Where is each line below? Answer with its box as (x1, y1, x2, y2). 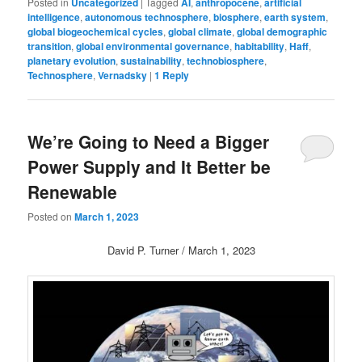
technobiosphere (187, 53, 265, 68)
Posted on (27, 209, 75, 224)
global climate (168, 23, 233, 39)
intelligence (27, 9, 81, 24)
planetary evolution (27, 53, 116, 68)
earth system (264, 9, 326, 24)
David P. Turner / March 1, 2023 (107, 242, 255, 258)
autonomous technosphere (85, 9, 209, 24)
